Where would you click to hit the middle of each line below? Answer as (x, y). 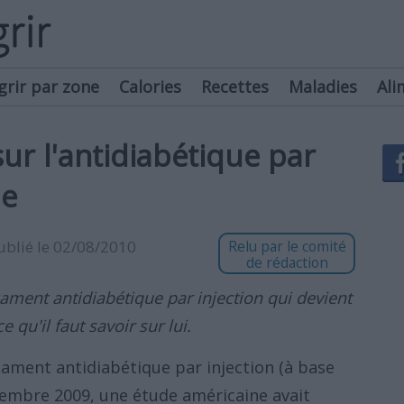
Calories (150, 87)
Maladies (323, 87)
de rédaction (287, 262)
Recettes (235, 87)
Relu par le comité (287, 246)
